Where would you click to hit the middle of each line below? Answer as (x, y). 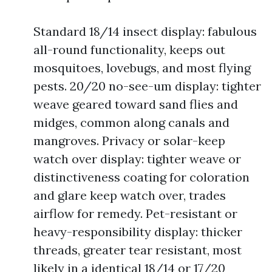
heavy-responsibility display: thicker (138, 232)
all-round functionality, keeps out (129, 49)
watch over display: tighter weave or (137, 159)
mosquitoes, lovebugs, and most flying (142, 68)
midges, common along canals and (131, 122)
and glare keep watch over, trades (130, 195)
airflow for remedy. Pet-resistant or (135, 213)
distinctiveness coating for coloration (141, 177)
